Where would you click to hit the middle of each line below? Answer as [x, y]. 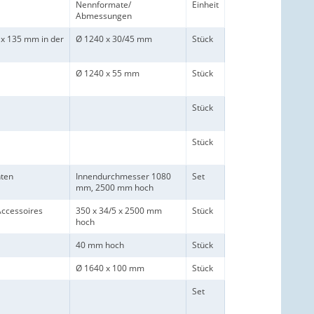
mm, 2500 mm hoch [115, 187]
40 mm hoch [100, 245]
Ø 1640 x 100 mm [110, 268]
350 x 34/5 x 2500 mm [119, 210]
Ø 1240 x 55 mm [108, 73]
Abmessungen [104, 15]
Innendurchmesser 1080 [123, 176]
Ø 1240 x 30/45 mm [114, 39]
